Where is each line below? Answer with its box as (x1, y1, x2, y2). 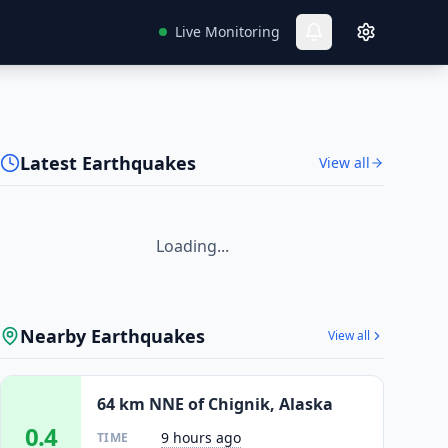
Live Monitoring (175, 22, 280, 41)
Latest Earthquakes (20, 151, 196, 175)
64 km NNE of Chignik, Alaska (97, 393, 333, 415)
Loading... (155, 235, 229, 257)
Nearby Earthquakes (20, 324, 205, 348)
